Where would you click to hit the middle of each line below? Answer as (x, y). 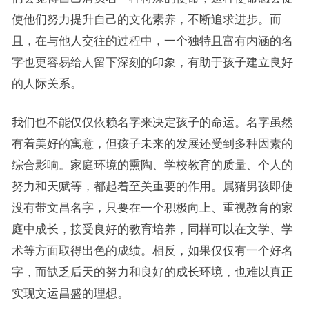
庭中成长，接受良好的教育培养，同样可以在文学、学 (152, 229)
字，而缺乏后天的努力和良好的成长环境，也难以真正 (152, 271)
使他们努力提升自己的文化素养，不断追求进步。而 (146, 19)
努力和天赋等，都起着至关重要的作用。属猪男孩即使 (152, 186)
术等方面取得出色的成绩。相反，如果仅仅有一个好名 (152, 250)
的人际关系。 (47, 83)
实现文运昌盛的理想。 (70, 293)
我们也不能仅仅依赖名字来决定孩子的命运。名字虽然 (152, 122)
